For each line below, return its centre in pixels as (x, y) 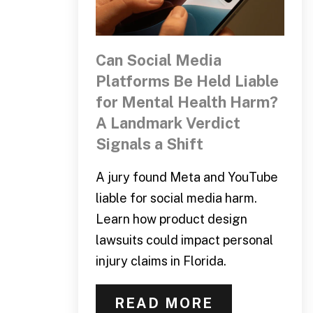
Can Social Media (158, 60)
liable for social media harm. (176, 198)
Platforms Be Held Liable (187, 81)
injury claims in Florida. (161, 261)
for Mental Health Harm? (187, 102)
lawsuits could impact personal (184, 240)
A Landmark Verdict (168, 123)
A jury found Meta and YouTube (187, 177)
